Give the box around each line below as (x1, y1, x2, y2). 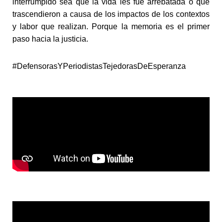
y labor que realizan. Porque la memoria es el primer (12, 22, 210, 31)
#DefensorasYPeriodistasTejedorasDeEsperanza (12, 61, 186, 70)
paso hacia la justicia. (12, 34, 88, 43)
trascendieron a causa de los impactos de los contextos (12, 9, 210, 18)
